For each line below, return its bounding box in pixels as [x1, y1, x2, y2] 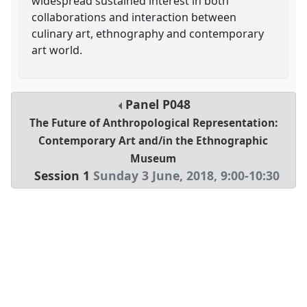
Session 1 [34, 167, 90, 184]
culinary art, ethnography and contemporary [32, 25, 265, 41]
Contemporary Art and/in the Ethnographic [38, 134, 269, 149]
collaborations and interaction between [32, 9, 237, 25]
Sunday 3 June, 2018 [93, 167, 214, 184]
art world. [32, 42, 83, 58]
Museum [130, 151, 177, 167]
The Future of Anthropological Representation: [29, 116, 278, 131]
